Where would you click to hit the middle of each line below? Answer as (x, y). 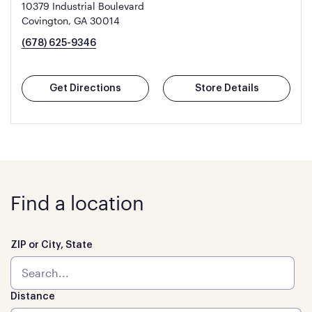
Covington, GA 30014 (71, 21)
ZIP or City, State (52, 245)
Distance (33, 297)
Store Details (227, 88)
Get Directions (85, 88)
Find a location (77, 203)
